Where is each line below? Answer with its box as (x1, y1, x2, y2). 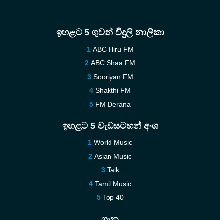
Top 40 (102, 193, 124, 201)
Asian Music (94, 152, 132, 160)
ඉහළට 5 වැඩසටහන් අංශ (62, 121, 158, 131)
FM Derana (95, 100, 131, 108)
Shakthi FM (95, 86, 131, 94)
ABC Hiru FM (92, 45, 134, 53)
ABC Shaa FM (91, 59, 135, 67)
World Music (94, 138, 132, 146)
